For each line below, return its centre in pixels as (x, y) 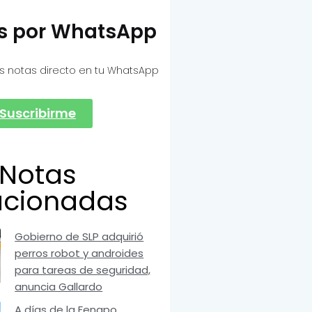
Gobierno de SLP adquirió (79, 237)
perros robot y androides (79, 253)
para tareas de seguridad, (83, 270)
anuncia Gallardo (59, 287)
